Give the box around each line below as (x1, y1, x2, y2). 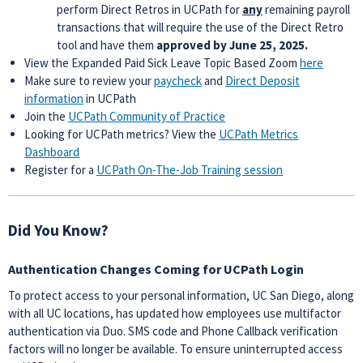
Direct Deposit (225, 73, 300, 88)
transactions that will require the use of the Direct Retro (57, 19, 344, 35)
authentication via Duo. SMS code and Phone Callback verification (8, 323, 338, 339)
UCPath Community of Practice (68, 109, 225, 124)
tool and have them (57, 37, 156, 53)
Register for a (24, 162, 96, 177)
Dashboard (24, 144, 79, 160)
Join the (24, 109, 68, 124)
